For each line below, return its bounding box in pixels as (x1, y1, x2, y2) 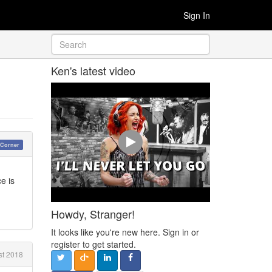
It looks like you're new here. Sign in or (50, 225, 199, 238)
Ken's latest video (50, 63, 135, 78)
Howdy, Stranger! (50, 205, 135, 222)
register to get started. (50, 237, 136, 250)
